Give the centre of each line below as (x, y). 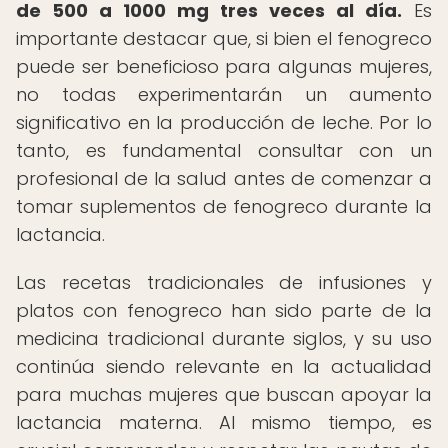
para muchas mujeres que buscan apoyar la (224, 394)
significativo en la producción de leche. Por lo (224, 122)
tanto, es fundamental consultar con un (224, 150)
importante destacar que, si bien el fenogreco (224, 38)
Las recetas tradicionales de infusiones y (224, 282)
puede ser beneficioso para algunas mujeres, (224, 66)
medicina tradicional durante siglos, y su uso (224, 338)
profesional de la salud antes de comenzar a (224, 178)
